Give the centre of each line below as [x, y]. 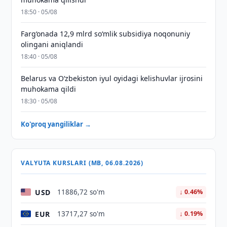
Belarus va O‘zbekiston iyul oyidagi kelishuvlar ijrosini [112, 78]
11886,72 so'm [81, 192]
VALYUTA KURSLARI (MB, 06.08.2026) [82, 163]
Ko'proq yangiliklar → [56, 124]
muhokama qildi [49, 89]
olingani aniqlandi [52, 44]
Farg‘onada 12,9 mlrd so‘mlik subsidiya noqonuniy [106, 34]
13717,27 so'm [81, 214]
